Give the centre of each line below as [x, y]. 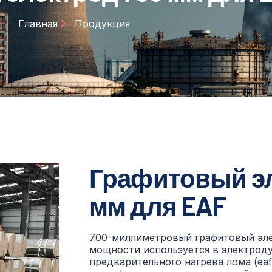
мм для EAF [158, 205]
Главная [38, 23]
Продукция [102, 23]
